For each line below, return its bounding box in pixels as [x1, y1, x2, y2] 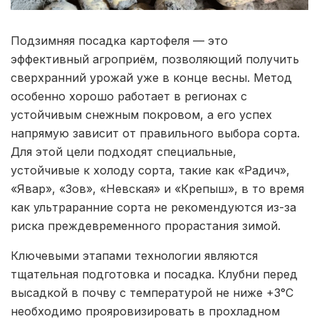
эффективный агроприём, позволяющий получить [11, 51, 299, 66]
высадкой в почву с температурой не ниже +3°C [11, 285, 293, 300]
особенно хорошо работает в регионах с [11, 88, 247, 103]
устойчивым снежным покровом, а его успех [11, 107, 272, 122]
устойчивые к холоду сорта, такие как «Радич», [11, 162, 290, 177]
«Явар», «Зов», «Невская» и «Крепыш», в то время [11, 181, 304, 196]
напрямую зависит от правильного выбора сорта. [11, 125, 300, 140]
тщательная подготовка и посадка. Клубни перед [11, 266, 298, 281]
